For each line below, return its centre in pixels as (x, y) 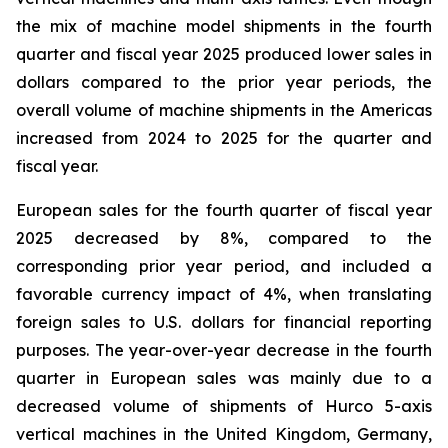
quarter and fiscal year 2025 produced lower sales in (224, 54)
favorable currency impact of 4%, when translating (224, 294)
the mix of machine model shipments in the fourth (224, 26)
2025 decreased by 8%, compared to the (224, 238)
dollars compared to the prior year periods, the (224, 82)
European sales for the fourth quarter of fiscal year (224, 210)
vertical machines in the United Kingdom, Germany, (224, 434)
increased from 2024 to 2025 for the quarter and (224, 138)
